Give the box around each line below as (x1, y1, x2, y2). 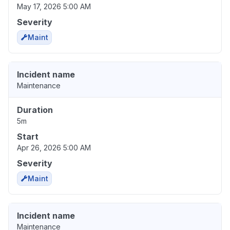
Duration (17, 105, 53, 116)
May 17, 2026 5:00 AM (17, 2, 91, 11)
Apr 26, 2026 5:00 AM (17, 143, 91, 152)
